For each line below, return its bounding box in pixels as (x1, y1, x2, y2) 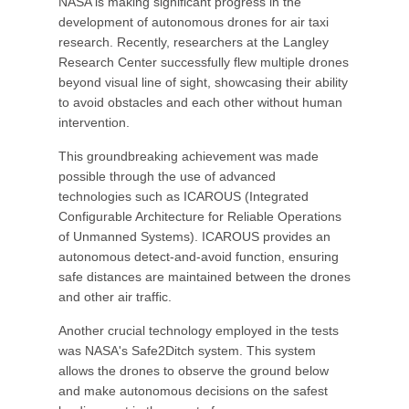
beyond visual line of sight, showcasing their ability (58, 75, 348, 89)
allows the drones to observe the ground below (58, 363, 329, 378)
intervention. (58, 115, 130, 130)
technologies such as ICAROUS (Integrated (58, 189, 309, 204)
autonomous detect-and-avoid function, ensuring (58, 249, 339, 264)
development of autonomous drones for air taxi (58, 15, 329, 29)
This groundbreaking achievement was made (58, 149, 319, 163)
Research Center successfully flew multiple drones (58, 55, 349, 69)
